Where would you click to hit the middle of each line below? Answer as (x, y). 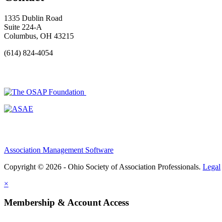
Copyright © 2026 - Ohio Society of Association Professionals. (103, 166)
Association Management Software (59, 150)
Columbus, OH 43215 (39, 36)
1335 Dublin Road (33, 18)
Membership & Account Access (66, 203)
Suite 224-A (23, 27)
